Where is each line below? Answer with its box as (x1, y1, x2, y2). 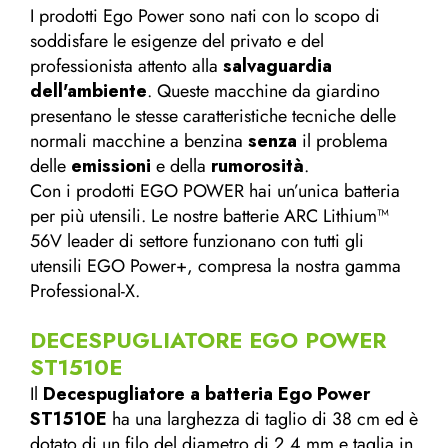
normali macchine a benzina (30, 128, 248, 155)
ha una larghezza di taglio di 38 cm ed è (107, 406, 418, 433)
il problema (302, 128, 388, 155)
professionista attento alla (30, 53, 223, 80)
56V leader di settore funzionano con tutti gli (30, 228, 364, 255)
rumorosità (211, 153, 304, 180)
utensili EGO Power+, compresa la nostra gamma (30, 253, 401, 280)
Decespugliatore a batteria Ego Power (43, 381, 370, 408)
